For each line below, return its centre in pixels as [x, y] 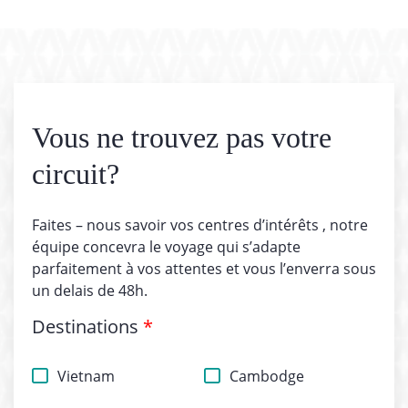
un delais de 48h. [90, 291]
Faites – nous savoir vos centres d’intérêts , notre [200, 225]
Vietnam [86, 377]
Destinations [87, 327]
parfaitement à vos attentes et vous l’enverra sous [204, 269]
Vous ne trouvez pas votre [182, 138]
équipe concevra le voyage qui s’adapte [166, 247]
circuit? [76, 174]
